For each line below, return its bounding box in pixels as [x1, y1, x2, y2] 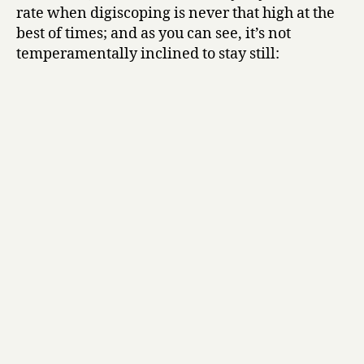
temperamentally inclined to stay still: [16, 44, 279, 63]
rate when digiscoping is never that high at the [16, 3, 335, 23]
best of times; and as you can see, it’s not [16, 24, 291, 43]
